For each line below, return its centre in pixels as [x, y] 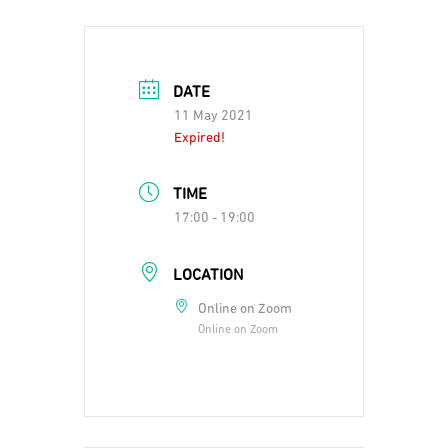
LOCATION [208, 276]
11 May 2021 [213, 116]
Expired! [199, 138]
